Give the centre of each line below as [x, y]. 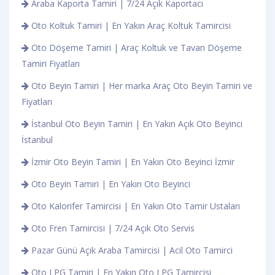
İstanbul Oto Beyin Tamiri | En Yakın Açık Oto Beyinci [136, 123]
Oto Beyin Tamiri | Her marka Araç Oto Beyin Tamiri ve [141, 85]
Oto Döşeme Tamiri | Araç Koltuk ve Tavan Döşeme [135, 47]
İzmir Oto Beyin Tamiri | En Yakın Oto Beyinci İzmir [132, 161]
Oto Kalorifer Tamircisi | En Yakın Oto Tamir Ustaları [134, 206]
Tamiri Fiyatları [51, 63]
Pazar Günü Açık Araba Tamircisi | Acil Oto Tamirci [131, 250]
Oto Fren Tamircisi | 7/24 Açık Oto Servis [112, 228]
